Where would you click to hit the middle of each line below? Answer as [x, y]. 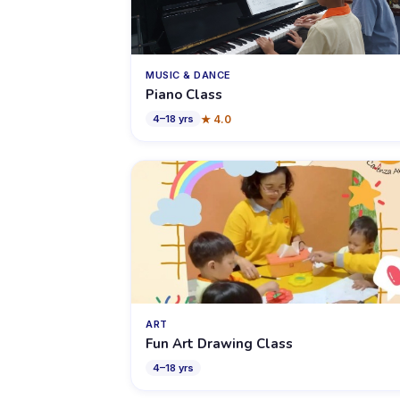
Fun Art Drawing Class [219, 344]
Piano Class [184, 95]
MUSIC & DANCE [188, 75]
